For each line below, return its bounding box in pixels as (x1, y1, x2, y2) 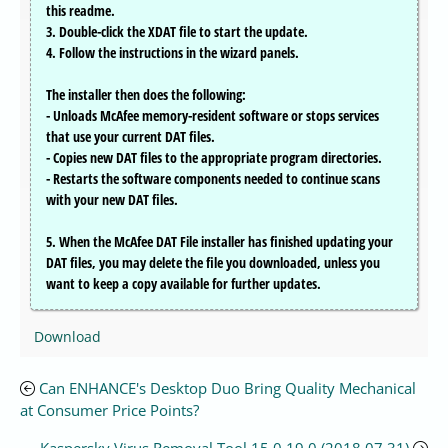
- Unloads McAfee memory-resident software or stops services (46, 106, 379, 126)
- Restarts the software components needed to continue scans (46, 169, 380, 189)
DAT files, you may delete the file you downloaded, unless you (46, 253, 380, 273)
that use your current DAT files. (46, 127, 215, 147)
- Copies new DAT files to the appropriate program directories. (46, 148, 382, 168)
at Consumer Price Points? (20, 400, 199, 421)
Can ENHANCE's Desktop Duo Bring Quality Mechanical (39, 378, 416, 399)
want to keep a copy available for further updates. (46, 274, 321, 294)
